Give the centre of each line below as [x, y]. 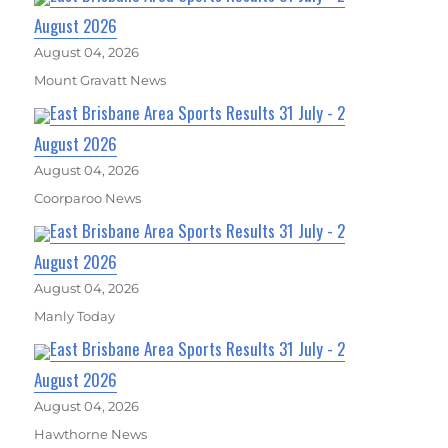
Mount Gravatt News [100, 80]
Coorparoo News [88, 198]
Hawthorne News [91, 434]
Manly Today [75, 316]
